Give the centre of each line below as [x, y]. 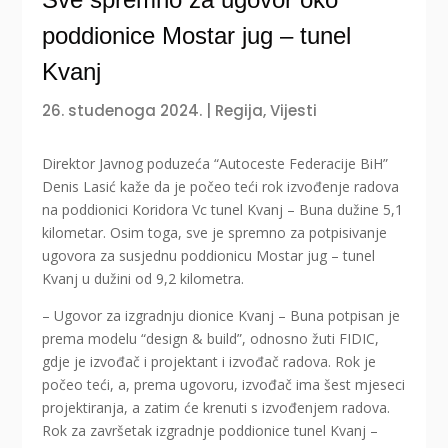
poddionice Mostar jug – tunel [197, 36]
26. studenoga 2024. [122, 111]
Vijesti [294, 111]
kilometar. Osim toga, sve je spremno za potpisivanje [215, 233]
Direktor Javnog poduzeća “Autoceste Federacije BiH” [215, 164]
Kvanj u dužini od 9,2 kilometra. [143, 279]
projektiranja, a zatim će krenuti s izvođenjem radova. [216, 408]
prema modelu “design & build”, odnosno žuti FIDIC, [211, 339]
